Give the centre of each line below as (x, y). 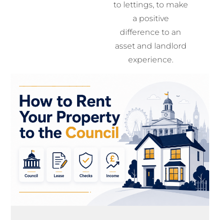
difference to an (151, 32)
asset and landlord (151, 46)
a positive (151, 18)
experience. (151, 59)
